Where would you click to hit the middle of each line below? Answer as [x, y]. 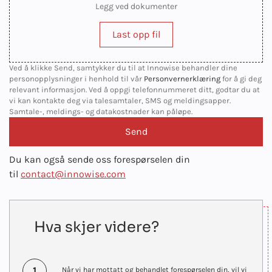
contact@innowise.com [73, 174]
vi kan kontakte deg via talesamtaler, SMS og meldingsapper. [120, 100]
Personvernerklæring [182, 78]
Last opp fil [136, 34]
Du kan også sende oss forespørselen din [100, 159]
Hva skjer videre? [97, 227]
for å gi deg [242, 78]
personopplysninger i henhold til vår [76, 78]
